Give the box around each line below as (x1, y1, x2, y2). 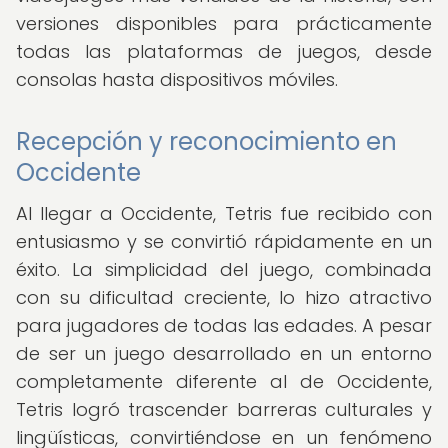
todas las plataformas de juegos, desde (16, 39, 432, 64)
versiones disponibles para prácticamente (16, 11, 432, 36)
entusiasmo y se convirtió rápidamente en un (16, 229, 432, 254)
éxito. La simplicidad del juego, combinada (16, 257, 432, 282)
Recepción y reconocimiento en (16, 125, 397, 158)
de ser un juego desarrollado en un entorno (16, 341, 432, 366)
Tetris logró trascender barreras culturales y (16, 397, 432, 422)
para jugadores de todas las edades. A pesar (16, 313, 432, 338)
